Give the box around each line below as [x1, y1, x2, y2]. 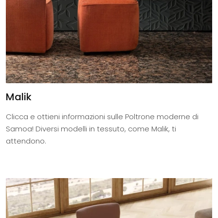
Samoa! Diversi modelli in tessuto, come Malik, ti [6, 124, 176, 134]
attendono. [6, 136, 46, 146]
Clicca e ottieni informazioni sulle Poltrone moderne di [6, 111, 199, 122]
